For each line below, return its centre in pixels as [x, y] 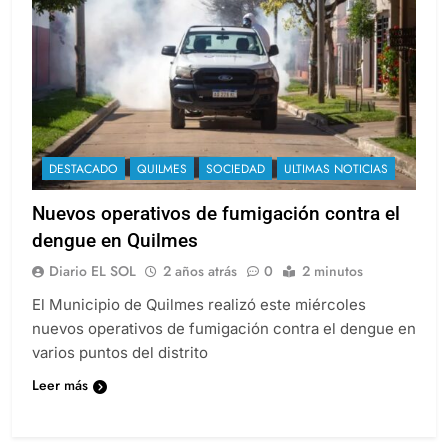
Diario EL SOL [92, 270]
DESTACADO [83, 168]
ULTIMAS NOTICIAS [336, 168]
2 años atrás [200, 270]
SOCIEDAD [235, 168]
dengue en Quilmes [115, 240]
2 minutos [332, 270]
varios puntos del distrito [120, 352]
